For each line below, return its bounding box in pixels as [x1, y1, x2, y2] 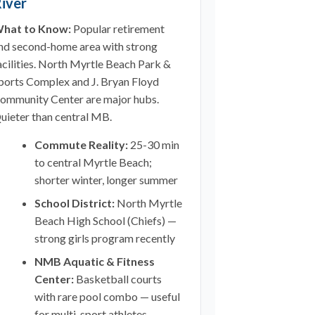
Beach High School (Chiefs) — [34, 214, 176, 227]
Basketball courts [73, 272, 162, 285]
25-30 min [127, 138, 179, 151]
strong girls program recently [34, 231, 175, 245]
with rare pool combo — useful [34, 290, 180, 303]
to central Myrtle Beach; [34, 155, 152, 169]
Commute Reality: [34, 138, 128, 151]
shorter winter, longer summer [34, 173, 178, 186]
